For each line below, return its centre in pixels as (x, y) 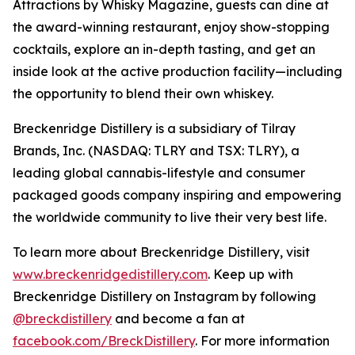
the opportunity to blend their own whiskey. (143, 94)
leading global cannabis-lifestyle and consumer (159, 173)
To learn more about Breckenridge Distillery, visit (161, 252)
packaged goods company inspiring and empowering (177, 195)
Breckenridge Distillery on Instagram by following (164, 297)
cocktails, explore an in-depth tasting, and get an (164, 50)
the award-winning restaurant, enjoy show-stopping (171, 27)
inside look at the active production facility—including (177, 72)
